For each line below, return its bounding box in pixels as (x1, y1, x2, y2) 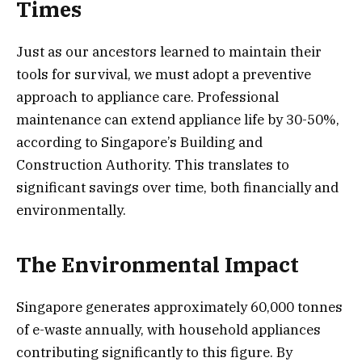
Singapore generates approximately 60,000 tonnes (16, 297, 343, 316)
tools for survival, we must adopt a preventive (16, 65, 311, 84)
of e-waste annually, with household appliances (16, 320, 321, 339)
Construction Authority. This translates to (16, 156, 289, 175)
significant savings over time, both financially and (16, 179, 339, 197)
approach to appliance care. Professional (16, 88, 279, 107)
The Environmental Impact (16, 250, 299, 278)
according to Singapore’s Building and (16, 133, 263, 152)
